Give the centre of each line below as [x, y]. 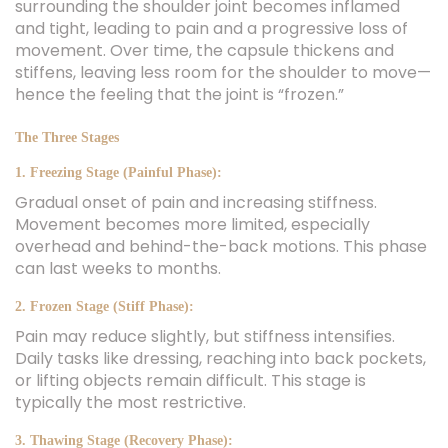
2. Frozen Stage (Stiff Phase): [104, 306]
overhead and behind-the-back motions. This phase [221, 246]
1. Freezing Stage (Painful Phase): [118, 172]
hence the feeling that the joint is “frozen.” [179, 94]
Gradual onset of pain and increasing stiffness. [196, 202]
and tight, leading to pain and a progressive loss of [211, 28]
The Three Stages [67, 137]
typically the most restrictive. [130, 402]
